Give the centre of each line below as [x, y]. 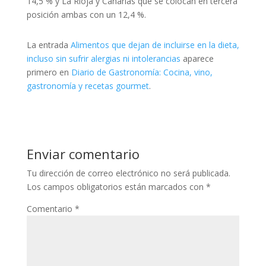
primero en [49, 72]
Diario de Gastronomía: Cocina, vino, [142, 72]
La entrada [48, 45]
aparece [197, 58]
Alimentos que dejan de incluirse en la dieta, [155, 45]
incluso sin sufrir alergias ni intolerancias [103, 58]
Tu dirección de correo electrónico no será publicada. [128, 173]
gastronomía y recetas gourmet [88, 86]
